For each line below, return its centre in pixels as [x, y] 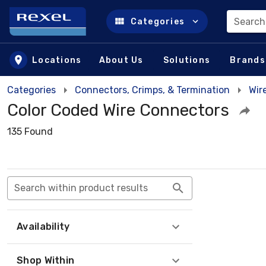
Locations [57, 60]
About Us [121, 60]
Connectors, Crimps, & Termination [152, 90]
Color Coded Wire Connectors [118, 110]
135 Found [30, 132]
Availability [43, 227]
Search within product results [81, 188]
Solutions [186, 60]
